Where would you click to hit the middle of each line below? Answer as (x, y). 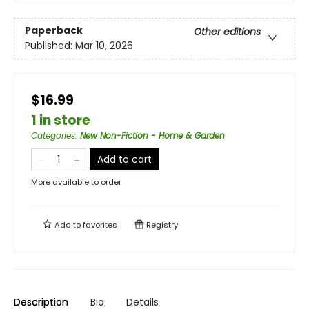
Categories (53, 136)
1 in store (61, 120)
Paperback (54, 31)
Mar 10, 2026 (104, 46)
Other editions (227, 32)
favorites (100, 225)
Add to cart (124, 159)
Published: (50, 46)
